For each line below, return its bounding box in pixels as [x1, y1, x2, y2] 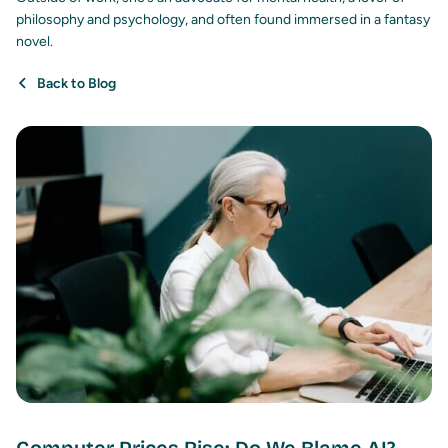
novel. [16, 33, 53, 50]
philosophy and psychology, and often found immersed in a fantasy [16, 11, 430, 28]
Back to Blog [34, 75, 116, 92]
